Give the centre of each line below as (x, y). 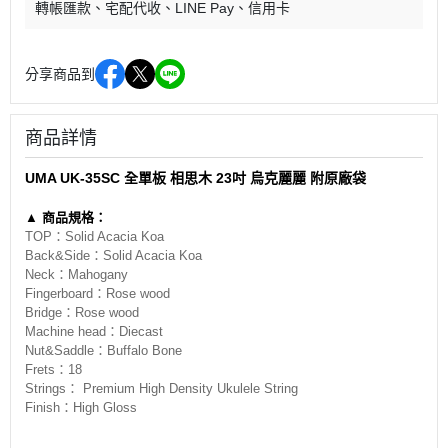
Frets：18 (53, 369)
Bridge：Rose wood (82, 312)
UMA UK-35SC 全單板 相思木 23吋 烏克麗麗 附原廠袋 (195, 177)
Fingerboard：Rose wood (97, 293)
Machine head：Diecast (96, 331)
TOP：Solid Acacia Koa (94, 236)
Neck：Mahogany (76, 274)
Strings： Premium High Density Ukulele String (161, 388)
